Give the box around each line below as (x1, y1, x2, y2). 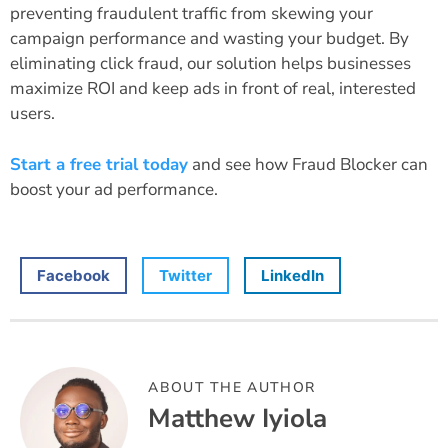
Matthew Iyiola (148, 401, 328, 437)
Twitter (159, 265, 212, 285)
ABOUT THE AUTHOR (148, 378, 316, 398)
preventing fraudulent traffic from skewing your (10, 2, 373, 26)
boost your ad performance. (10, 177, 218, 201)
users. (10, 102, 55, 126)
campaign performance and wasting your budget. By (10, 27, 409, 51)
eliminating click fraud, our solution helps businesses (10, 52, 411, 76)
